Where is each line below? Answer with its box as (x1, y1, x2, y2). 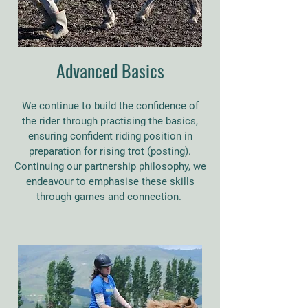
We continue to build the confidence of (21, 100, 199, 112)
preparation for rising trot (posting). (29, 145, 191, 157)
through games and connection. (36, 190, 184, 203)
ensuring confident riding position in (27, 130, 192, 142)
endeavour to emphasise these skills (25, 175, 195, 188)
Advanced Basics (56, 57, 164, 84)
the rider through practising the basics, (22, 115, 198, 127)
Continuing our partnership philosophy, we (14, 160, 206, 173)
